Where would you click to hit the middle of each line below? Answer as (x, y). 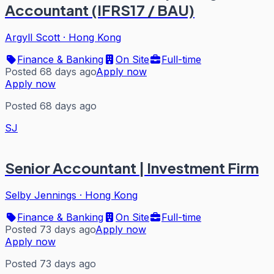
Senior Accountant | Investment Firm (132, 168)
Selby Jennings (41, 195)
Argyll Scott (32, 38)
